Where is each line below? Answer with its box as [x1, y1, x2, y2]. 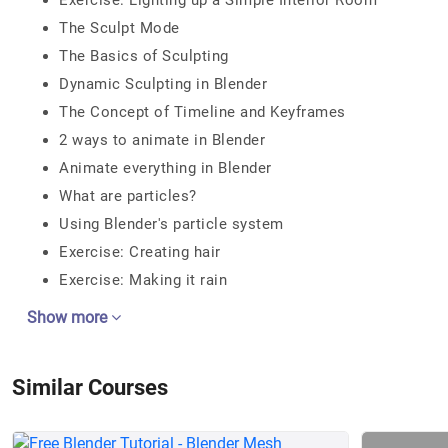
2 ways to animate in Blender [59, 131, 265, 149]
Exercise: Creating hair [59, 243, 221, 261]
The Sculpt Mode [59, 19, 180, 37]
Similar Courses [12, 375, 168, 400]
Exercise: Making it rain [59, 271, 227, 289]
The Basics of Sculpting [59, 47, 229, 65]
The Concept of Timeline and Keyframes [59, 103, 346, 121]
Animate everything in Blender [59, 159, 272, 177]
